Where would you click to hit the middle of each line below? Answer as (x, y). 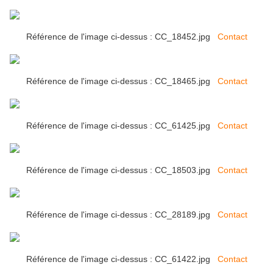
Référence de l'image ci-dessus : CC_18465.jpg (122, 81)
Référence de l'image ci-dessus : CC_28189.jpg (122, 215)
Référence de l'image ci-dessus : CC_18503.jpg (122, 170)
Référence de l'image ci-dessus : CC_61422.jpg (122, 259)
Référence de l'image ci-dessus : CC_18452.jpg (122, 37)
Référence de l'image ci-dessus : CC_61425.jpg (122, 126)
